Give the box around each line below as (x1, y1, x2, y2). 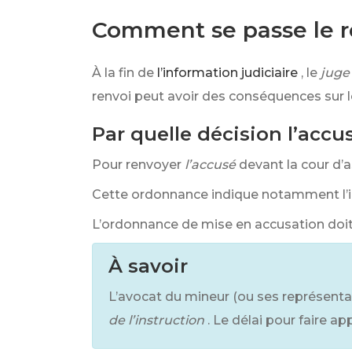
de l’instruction (108, 313, 204, 328)
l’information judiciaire (157, 65, 298, 80)
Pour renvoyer (92, 157, 181, 172)
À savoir (108, 255, 188, 277)
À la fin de (92, 65, 154, 80)
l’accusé (185, 157, 236, 172)
